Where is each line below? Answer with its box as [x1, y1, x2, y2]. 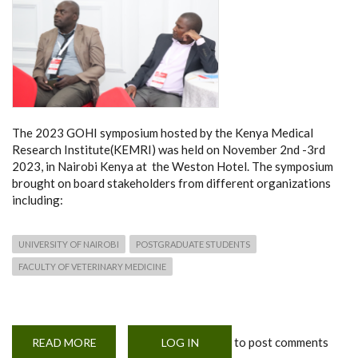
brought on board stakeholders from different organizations [12, 176, 331, 191]
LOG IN [161, 336, 199, 350]
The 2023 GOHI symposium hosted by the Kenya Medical [12, 125, 313, 141]
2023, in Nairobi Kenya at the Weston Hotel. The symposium [12, 159, 333, 174]
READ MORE [31, 336, 97, 350]
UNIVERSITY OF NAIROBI [18, 239, 119, 250]
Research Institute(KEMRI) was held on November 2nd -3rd [12, 142, 325, 157]
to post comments [232, 335, 328, 350]
